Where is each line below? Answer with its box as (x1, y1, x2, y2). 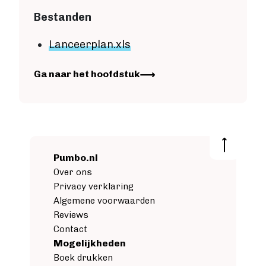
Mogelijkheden (53, 237, 126, 249)
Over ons (53, 167, 92, 178)
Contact (53, 224, 87, 235)
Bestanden (34, 11, 91, 24)
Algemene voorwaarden (53, 195, 155, 207)
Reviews (53, 210, 88, 221)
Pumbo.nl (53, 152, 98, 164)
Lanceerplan (49, 38, 113, 52)
